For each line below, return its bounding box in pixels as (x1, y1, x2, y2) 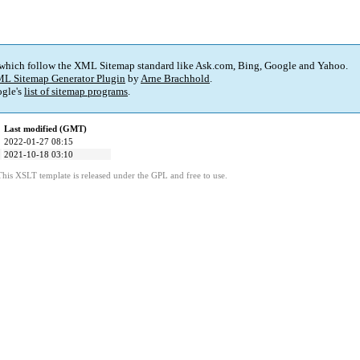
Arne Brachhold (141, 72, 210, 85)
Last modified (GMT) (4, 124, 87, 134)
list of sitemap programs (24, 85, 128, 98)
